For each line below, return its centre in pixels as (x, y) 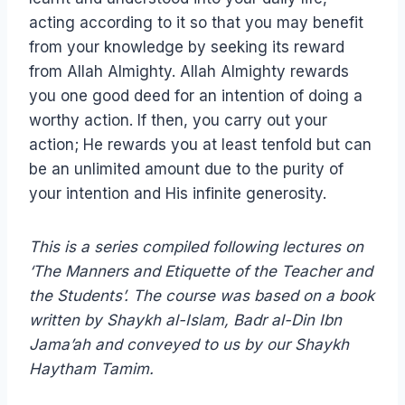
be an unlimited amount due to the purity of (186, 170)
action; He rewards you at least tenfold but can (200, 145)
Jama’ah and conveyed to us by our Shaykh (189, 345)
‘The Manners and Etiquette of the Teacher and (201, 272)
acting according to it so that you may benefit (196, 23)
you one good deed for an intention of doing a (196, 96)
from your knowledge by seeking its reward (187, 47)
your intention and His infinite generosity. (178, 194)
